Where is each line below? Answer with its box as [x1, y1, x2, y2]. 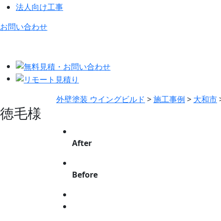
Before [72, 169, 98, 181]
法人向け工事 [16, 1, 63, 12]
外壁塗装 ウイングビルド [56, 94, 145, 105]
